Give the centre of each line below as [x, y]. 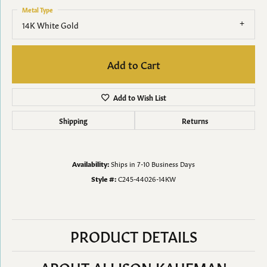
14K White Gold [50, 25]
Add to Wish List [139, 97]
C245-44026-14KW [147, 178]
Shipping [73, 121]
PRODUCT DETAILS [133, 236]
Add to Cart [133, 64]
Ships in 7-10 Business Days [153, 164]
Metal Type [38, 10]
